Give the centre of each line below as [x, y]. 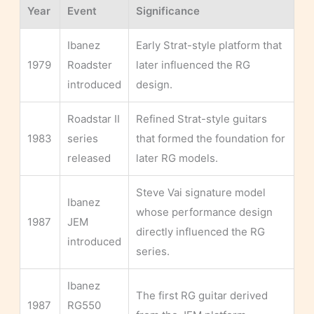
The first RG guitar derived [202, 296]
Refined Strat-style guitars [202, 119]
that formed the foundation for [211, 139]
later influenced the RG [193, 65]
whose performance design [204, 212]
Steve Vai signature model [201, 193]
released [89, 158]
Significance [168, 11]
